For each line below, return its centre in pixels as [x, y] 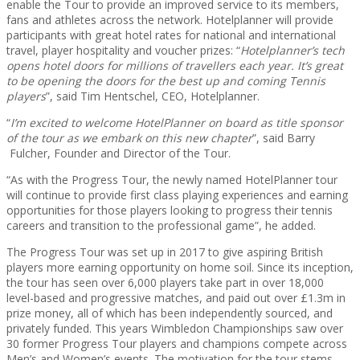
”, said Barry [284, 138]
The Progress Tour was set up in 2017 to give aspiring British [165, 252]
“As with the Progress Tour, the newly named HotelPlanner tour [172, 180]
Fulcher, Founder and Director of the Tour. [119, 153]
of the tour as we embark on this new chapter [129, 138]
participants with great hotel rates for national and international [171, 35]
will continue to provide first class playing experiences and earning [177, 195]
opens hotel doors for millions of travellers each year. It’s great [175, 65]
